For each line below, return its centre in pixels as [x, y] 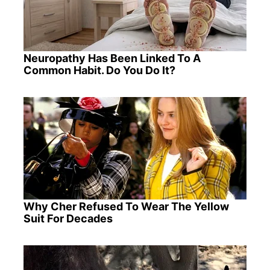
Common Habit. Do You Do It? [99, 70]
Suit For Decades [68, 218]
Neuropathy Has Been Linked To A [112, 58]
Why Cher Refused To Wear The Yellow [126, 206]
